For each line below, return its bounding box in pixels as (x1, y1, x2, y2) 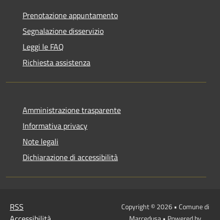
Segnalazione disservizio (23, 25, 104, 37)
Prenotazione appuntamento (23, 9, 118, 21)
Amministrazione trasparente (23, 104, 121, 116)
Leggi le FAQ (23, 40, 64, 53)
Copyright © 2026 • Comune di (121, 201, 209, 212)
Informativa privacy (23, 119, 87, 132)
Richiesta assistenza (23, 56, 90, 68)
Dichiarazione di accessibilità (23, 151, 118, 163)
